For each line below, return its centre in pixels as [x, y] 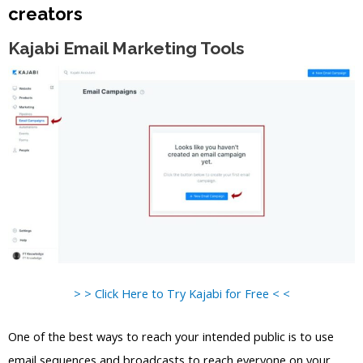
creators [45, 13]
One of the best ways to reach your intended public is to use [171, 336]
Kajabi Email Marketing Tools [126, 48]
